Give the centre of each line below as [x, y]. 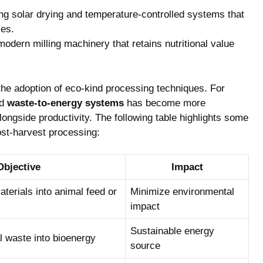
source [145, 246]
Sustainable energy [172, 231]
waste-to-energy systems [65, 103]
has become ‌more [165, 103]
